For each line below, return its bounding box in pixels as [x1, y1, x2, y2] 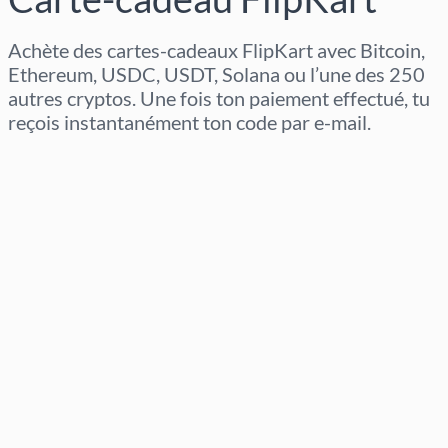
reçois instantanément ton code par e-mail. [8, 110, 371, 135]
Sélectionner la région [8, 150, 182, 173]
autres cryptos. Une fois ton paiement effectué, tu [8, 86, 430, 111]
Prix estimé [8, 322, 99, 345]
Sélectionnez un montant [8, 236, 206, 259]
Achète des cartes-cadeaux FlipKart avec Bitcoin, [8, 38, 425, 63]
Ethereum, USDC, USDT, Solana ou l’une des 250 [8, 62, 425, 87]
